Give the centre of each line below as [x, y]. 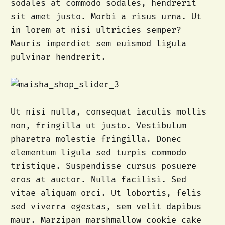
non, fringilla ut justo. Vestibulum [98, 125]
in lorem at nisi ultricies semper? [96, 30]
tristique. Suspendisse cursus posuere [103, 166]
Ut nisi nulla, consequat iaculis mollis [108, 111]
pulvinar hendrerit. [58, 57]
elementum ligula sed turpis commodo [98, 152]
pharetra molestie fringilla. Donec [96, 139]
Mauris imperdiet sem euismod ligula [98, 44]
